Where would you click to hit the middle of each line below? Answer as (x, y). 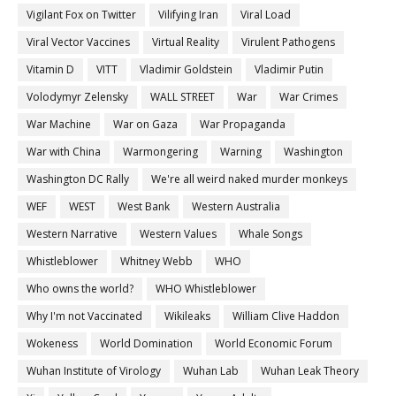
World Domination (146, 344)
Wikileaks (187, 316)
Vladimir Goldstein (186, 70)
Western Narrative (72, 234)
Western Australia (236, 207)
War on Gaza (145, 125)
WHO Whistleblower (206, 289)
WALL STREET (183, 97)
